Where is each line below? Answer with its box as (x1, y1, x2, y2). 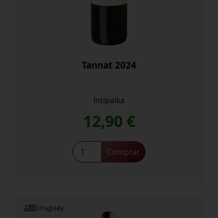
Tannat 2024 (82, 58, 136, 72)
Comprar (107, 146, 140, 158)
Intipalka (93, 95, 125, 106)
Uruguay (36, 203, 64, 213)
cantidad (72, 164, 104, 176)
